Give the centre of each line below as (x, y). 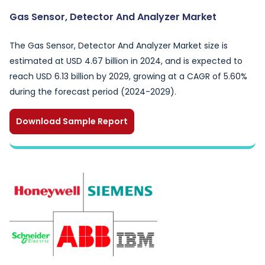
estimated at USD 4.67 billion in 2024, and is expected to (126, 61)
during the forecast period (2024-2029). (93, 92)
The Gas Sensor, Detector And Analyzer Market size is (119, 46)
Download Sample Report (72, 121)
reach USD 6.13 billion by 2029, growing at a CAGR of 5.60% (128, 76)
